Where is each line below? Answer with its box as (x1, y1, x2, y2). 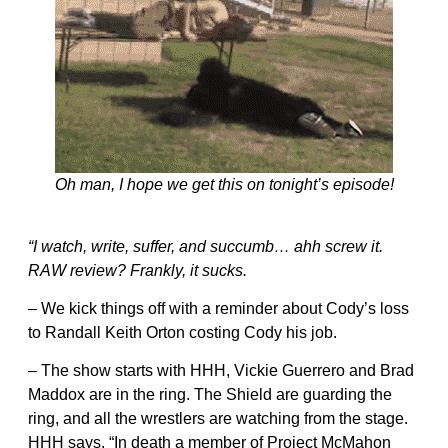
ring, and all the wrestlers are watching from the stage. (28, 409, 408, 427)
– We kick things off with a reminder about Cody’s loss (28, 299, 409, 317)
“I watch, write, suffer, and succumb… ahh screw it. (28, 237, 383, 255)
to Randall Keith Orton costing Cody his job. (28, 323, 337, 341)
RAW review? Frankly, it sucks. (28, 261, 247, 279)
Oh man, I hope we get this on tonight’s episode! (54, 175, 394, 193)
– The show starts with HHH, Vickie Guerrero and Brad (28, 361, 414, 379)
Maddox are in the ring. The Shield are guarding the (28, 385, 392, 403)
